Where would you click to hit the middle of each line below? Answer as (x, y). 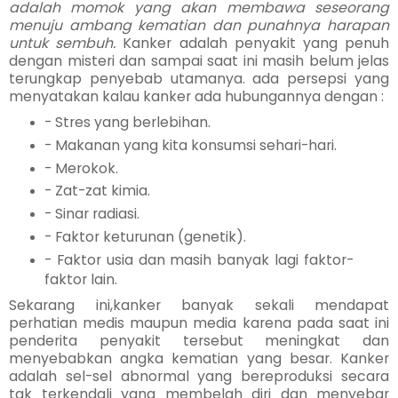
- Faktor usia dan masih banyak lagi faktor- (199, 260)
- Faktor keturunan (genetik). (145, 237)
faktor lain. (80, 280)
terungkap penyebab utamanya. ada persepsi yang (199, 78)
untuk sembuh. (66, 43)
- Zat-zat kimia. (97, 191)
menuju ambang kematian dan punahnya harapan (199, 25)
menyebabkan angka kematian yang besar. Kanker (199, 359)
